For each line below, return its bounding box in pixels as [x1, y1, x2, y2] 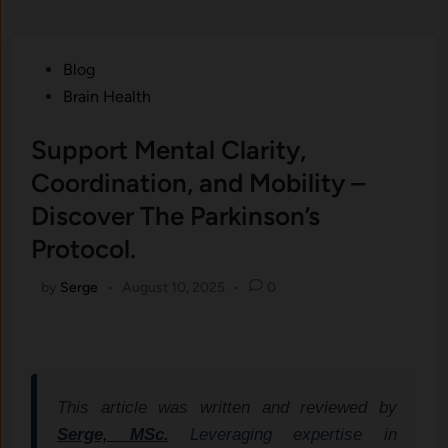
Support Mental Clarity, [31, 134, 307, 166]
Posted [30, 59, 80, 78]
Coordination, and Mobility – [31, 167, 366, 199]
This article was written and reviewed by [57, 398, 397, 417]
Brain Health [63, 87, 152, 106]
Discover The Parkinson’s [31, 200, 321, 232]
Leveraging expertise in [190, 425, 397, 444]
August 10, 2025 [121, 279, 225, 296]
